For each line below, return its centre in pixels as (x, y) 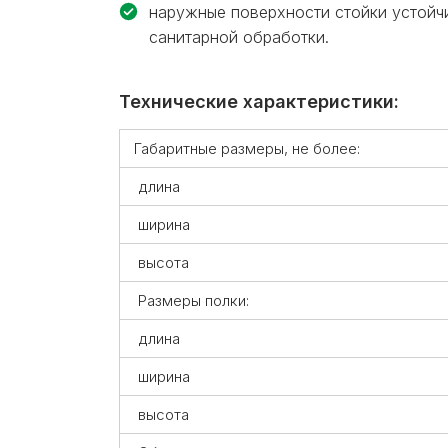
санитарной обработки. (239, 36)
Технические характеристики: (259, 101)
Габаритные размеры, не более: (247, 148)
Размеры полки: (191, 300)
